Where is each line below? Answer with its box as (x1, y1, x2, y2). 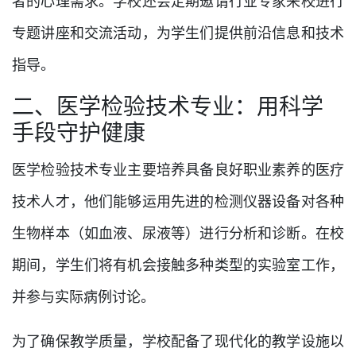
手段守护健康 (12, 119, 145, 146)
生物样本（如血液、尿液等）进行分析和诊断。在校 (12, 226, 344, 242)
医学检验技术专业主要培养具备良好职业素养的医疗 (12, 162, 344, 178)
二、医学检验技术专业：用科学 (12, 93, 323, 120)
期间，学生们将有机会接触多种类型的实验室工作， (12, 257, 344, 273)
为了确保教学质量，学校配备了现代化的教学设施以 (12, 334, 344, 350)
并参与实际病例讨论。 (12, 289, 155, 305)
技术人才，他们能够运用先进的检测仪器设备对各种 (12, 194, 344, 210)
